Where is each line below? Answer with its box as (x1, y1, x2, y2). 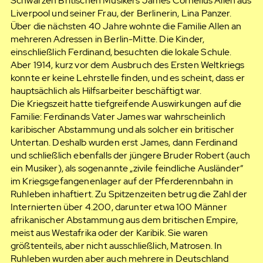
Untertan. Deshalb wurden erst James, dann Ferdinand (10, 136, 237, 149)
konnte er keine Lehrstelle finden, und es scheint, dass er (10, 72, 245, 85)
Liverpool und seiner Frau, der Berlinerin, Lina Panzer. (10, 7, 232, 20)
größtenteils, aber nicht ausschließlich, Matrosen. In (10, 240, 222, 252)
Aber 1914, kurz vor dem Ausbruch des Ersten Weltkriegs (10, 59, 245, 72)
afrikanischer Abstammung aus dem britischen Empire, (10, 214, 238, 227)
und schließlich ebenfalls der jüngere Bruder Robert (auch (10, 149, 250, 162)
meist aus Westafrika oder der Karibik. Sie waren (10, 227, 208, 240)
